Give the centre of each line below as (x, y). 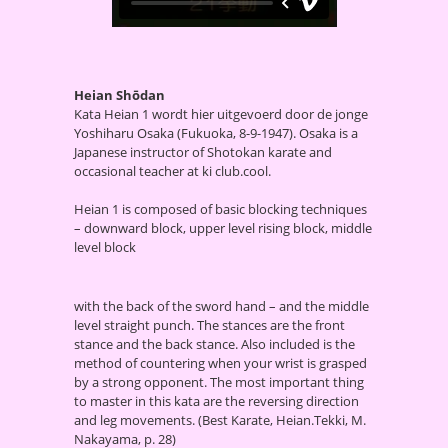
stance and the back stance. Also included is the (214, 343)
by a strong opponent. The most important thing (219, 381)
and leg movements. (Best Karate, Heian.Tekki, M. (220, 419)
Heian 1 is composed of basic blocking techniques (220, 208)
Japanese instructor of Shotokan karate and (203, 151)
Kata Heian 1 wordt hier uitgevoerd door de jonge (221, 113)
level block (105, 246)
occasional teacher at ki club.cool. (172, 170)
